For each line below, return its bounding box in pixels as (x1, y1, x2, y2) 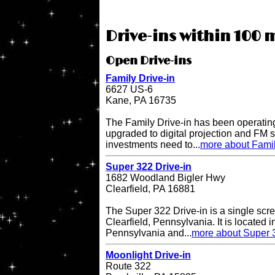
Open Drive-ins (106, 55, 192, 69)
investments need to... (106, 139, 200, 150)
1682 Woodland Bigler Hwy (106, 172, 225, 184)
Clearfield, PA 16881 (106, 184, 195, 195)
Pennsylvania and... (106, 228, 192, 239)
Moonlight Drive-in (106, 250, 191, 261)
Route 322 (106, 261, 151, 272)
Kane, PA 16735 (106, 95, 176, 106)
